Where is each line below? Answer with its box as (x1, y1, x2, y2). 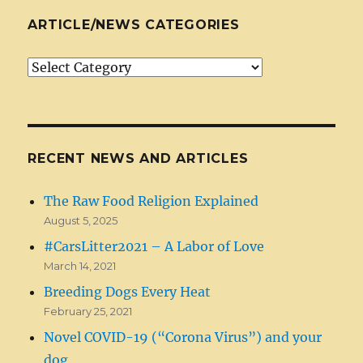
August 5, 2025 (44, 213, 118, 227)
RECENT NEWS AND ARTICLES (28, 150, 249, 166)
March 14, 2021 (44, 258, 117, 272)
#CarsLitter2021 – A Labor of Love (44, 237, 265, 254)
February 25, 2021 (44, 304, 133, 318)
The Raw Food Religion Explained (44, 192, 259, 209)
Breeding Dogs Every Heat (44, 283, 211, 300)
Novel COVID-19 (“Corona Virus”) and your (44, 328, 322, 345)
